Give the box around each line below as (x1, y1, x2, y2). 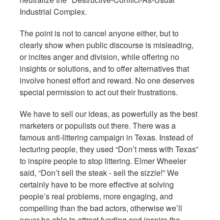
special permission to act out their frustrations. (20, 86, 180, 98)
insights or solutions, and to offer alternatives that (20, 63, 189, 74)
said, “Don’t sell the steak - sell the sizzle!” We (20, 167, 179, 178)
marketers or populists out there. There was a (20, 120, 176, 131)
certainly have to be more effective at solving (20, 179, 174, 190)
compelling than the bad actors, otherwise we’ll (20, 202, 182, 214)
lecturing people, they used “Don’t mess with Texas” (20, 143, 198, 155)
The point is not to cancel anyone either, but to (20, 27, 179, 39)
